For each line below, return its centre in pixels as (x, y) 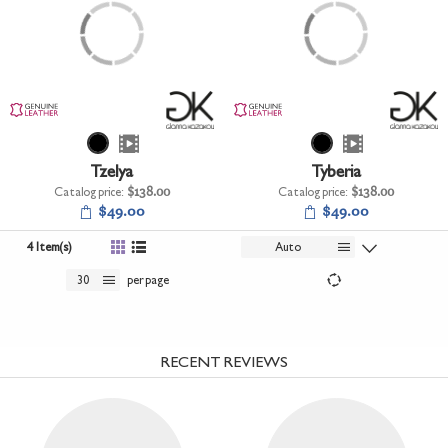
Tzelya (112, 170)
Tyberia (335, 170)
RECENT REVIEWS (224, 361)
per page (147, 279)
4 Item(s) (48, 246)
